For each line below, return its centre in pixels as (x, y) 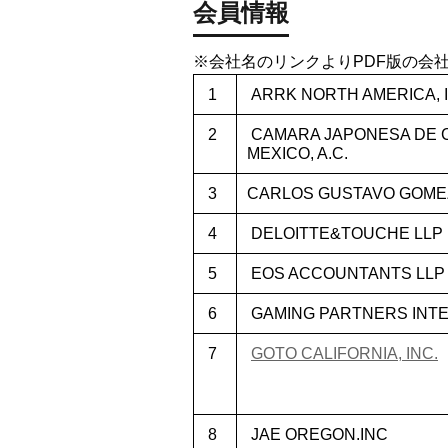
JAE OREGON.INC (317, 434)
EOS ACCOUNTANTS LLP (346, 273)
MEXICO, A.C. (297, 153)
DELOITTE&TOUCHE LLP (345, 233)
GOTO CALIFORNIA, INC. (344, 353)
